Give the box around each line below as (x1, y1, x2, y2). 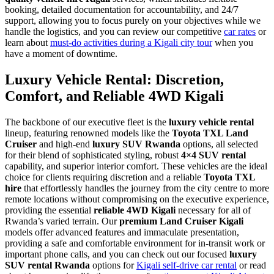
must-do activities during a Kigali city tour (50, 37, 212, 48)
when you (212, 37, 253, 48)
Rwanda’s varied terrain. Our (5, 216, 119, 227)
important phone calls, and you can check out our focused (5, 249, 229, 260)
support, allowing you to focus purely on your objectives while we (5, 15, 261, 26)
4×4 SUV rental (181, 150, 246, 161)
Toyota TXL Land (172, 128, 248, 139)
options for (90, 260, 136, 271)
